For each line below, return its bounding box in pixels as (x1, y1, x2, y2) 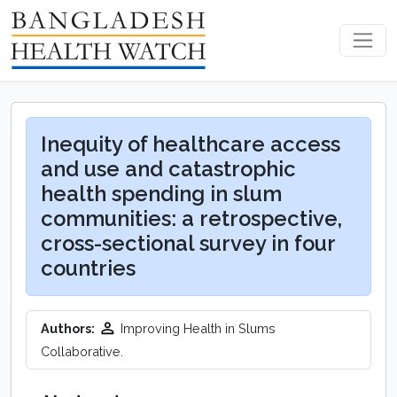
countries (41, 256, 136, 282)
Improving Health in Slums (121, 321, 276, 337)
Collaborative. (41, 343, 123, 359)
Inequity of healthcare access (41, 132, 340, 158)
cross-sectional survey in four (41, 231, 336, 257)
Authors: (41, 321, 95, 337)
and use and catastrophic (41, 157, 296, 183)
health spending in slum (41, 182, 282, 207)
